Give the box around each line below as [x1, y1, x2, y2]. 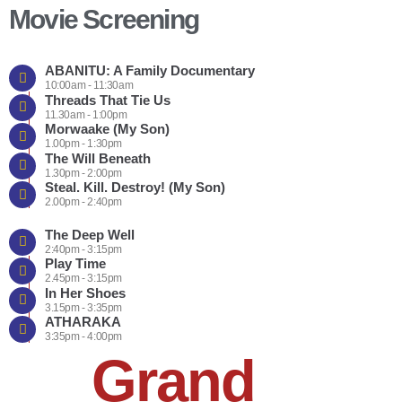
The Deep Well [45, 226, 135, 242]
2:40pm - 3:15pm [45, 242, 122, 256]
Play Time [45, 256, 106, 272]
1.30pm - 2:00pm [45, 166, 122, 179]
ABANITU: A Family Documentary [45, 63, 255, 79]
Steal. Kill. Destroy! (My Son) [45, 179, 225, 196]
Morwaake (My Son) [45, 121, 170, 137]
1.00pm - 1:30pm [45, 137, 122, 151]
